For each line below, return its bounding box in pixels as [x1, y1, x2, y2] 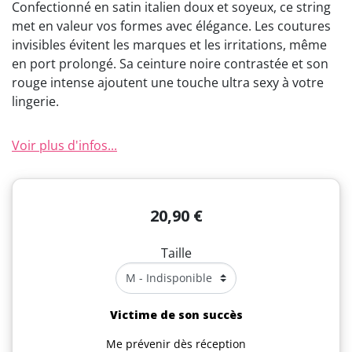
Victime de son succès [109, 306, 243, 322]
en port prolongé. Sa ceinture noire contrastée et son [12, 54, 328, 72]
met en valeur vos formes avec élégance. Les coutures [12, 16, 331, 35]
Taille [160, 244, 192, 262]
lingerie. [12, 92, 59, 110]
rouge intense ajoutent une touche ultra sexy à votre [12, 73, 324, 91]
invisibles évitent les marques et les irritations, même [12, 35, 327, 53]
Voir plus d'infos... [12, 136, 117, 154]
